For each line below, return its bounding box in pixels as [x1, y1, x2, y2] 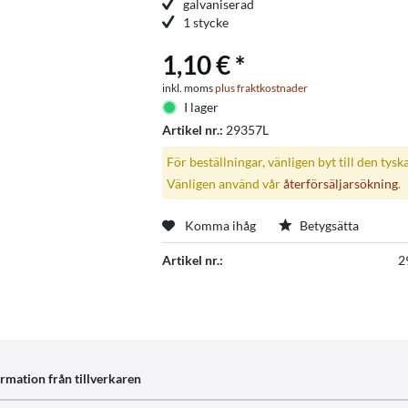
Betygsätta [296, 217, 359, 233]
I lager [183, 99, 219, 116]
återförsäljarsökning [282, 176, 398, 191]
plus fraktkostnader [214, 81, 308, 96]
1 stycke [182, 15, 229, 31]
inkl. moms [161, 81, 215, 96]
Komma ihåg [184, 217, 256, 233]
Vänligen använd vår [166, 176, 283, 191]
